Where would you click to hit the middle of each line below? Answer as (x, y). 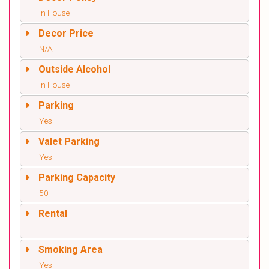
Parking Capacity (77, 177)
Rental (53, 213)
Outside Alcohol (74, 69)
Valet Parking (69, 141)
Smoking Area (71, 249)
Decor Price (66, 33)
